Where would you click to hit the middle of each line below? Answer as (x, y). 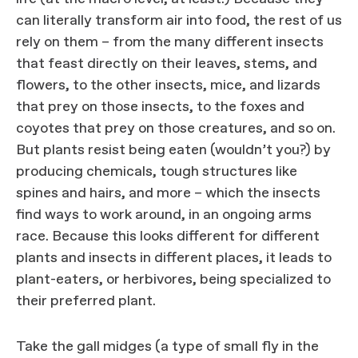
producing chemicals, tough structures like (157, 172)
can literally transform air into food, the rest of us (179, 21)
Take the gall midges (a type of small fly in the (167, 347)
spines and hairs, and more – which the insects (168, 193)
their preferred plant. (86, 301)
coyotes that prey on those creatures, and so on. (176, 129)
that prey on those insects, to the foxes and (160, 107)
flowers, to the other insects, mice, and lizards (168, 86)
